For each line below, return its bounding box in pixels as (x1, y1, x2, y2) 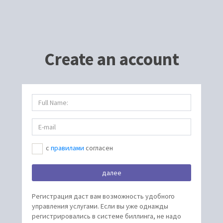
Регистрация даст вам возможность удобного (32, 191, 175, 201)
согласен (84, 143, 113, 153)
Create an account (44, 48, 179, 71)
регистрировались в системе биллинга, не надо (32, 211, 181, 221)
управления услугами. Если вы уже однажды (32, 201, 168, 211)
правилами (51, 143, 84, 153)
